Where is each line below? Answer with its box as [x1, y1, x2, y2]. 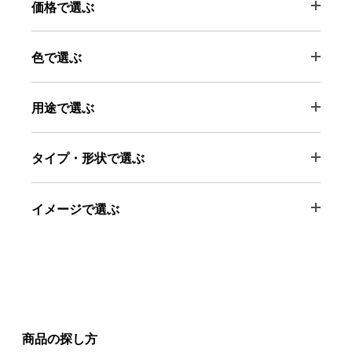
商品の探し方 [22, 328, 97, 348]
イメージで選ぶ [31, 198, 119, 218]
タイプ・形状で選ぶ [31, 148, 145, 167]
